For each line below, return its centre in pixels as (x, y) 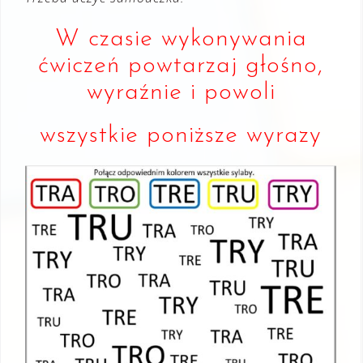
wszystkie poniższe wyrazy (181, 136)
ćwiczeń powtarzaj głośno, (181, 66)
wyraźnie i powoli (181, 93)
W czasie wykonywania (181, 39)
